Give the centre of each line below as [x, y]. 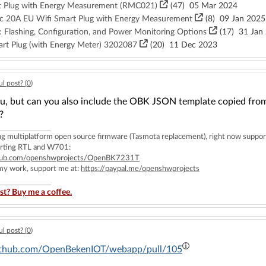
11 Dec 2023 [191, 45]
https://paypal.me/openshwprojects [140, 169]
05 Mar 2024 [211, 6]
